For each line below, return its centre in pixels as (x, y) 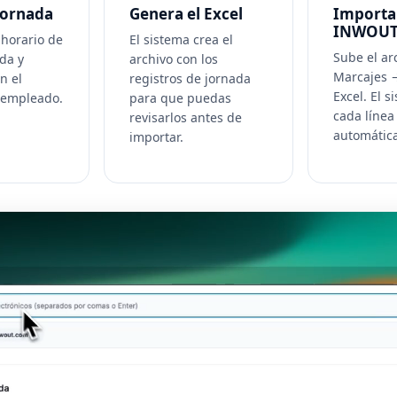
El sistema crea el (181, 39)
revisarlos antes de (185, 117)
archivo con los (173, 59)
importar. (156, 137)
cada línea (364, 116)
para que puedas (180, 98)
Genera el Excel (186, 14)
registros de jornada (190, 78)
